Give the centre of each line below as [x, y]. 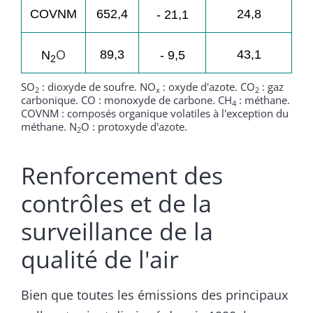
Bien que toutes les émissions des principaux [154, 295]
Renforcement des [122, 176]
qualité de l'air [100, 260]
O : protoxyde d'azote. [134, 127]
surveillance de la [117, 232]
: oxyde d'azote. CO [208, 87]
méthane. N [49, 127]
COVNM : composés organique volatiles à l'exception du [155, 114]
